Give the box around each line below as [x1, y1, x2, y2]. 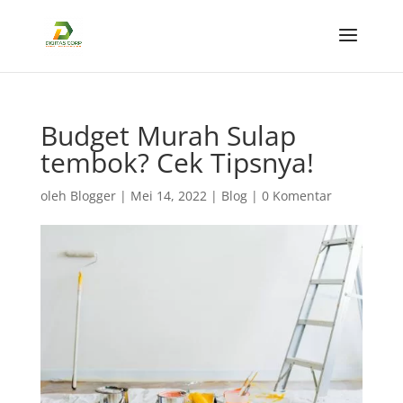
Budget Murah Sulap [40, 117, 296, 154]
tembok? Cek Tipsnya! [40, 144, 314, 181]
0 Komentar [261, 187, 332, 204]
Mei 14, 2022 [130, 187, 207, 204]
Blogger [69, 187, 116, 204]
